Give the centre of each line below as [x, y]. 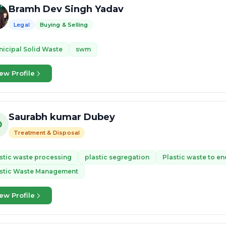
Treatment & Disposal [47, 133]
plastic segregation [117, 157]
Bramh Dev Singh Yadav [66, 9]
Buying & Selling [64, 25]
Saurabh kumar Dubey [62, 117]
